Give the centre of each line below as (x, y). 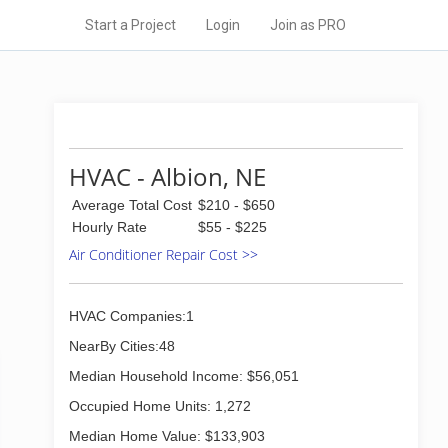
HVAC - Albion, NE (167, 176)
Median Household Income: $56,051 (184, 376)
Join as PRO (308, 25)
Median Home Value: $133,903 (167, 436)
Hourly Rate (109, 227)
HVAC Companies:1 (131, 316)
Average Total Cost (132, 205)
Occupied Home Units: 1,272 (160, 406)
